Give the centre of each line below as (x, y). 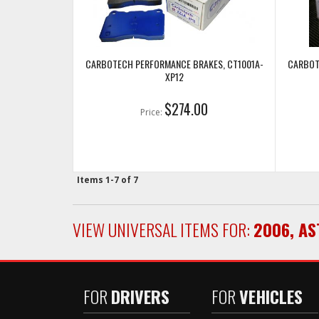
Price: (152, 112)
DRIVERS (140, 296)
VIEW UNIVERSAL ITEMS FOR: (163, 229)
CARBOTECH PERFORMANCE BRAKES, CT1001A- (174, 64)
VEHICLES (271, 296)
